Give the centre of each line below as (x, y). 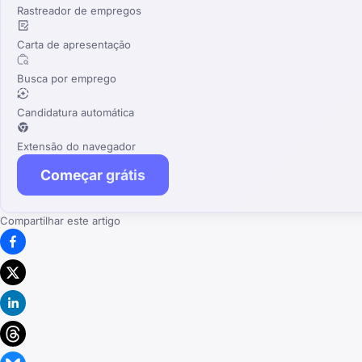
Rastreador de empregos (79, 10)
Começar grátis (93, 175)
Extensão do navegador (76, 146)
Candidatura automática (76, 112)
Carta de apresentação (74, 44)
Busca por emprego (67, 78)
